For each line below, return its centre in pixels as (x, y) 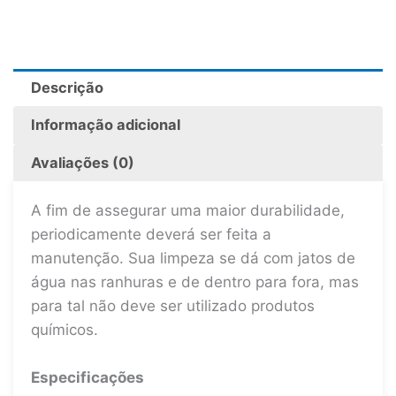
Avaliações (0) (82, 162)
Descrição (67, 88)
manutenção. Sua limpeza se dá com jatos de (193, 258)
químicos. (65, 329)
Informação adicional (105, 125)
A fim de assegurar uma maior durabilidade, (188, 210)
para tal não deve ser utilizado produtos (173, 305)
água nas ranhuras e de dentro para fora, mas (195, 282)
